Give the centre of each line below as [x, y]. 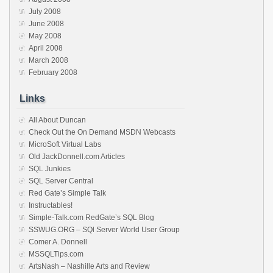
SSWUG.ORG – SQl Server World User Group [104, 230]
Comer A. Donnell [58, 242]
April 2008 [46, 48]
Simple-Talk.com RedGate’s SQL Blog [91, 218]
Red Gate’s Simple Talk [67, 193]
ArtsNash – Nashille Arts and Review [89, 266]
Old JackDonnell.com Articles [77, 157]
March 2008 [48, 60]
